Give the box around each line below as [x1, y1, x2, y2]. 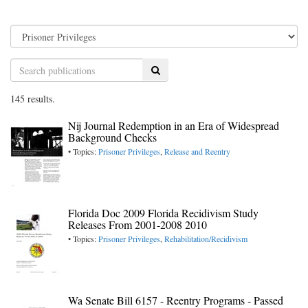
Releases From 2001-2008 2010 [68, 217, 207, 232]
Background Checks [68, 130, 157, 145]
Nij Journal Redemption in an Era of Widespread [68, 118, 279, 133]
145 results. [10, 92, 55, 106]
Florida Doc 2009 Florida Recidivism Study [68, 206, 258, 221]
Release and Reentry [164, 146, 230, 157]
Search [151, 63, 177, 76]
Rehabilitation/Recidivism [164, 233, 247, 245]
